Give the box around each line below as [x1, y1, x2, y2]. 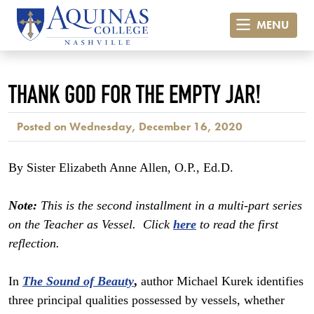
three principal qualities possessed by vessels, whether [8, 293, 285, 308]
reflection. [8, 236, 63, 251]
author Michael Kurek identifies [137, 274, 303, 289]
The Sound [22, 274, 80, 289]
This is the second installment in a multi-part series [37, 198, 302, 213]
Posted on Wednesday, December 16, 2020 [17, 119, 243, 135]
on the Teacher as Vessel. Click [8, 217, 173, 232]
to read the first [196, 217, 278, 232]
